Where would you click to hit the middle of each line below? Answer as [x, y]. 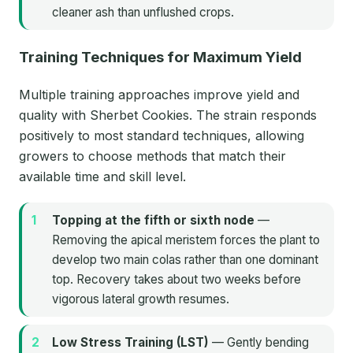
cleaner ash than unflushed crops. [143, 13]
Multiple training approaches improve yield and [159, 95]
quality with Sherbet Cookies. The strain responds [168, 115]
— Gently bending [259, 343]
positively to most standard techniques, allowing [162, 136]
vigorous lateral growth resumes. [141, 299]
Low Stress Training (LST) [130, 343]
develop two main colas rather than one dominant [185, 260]
